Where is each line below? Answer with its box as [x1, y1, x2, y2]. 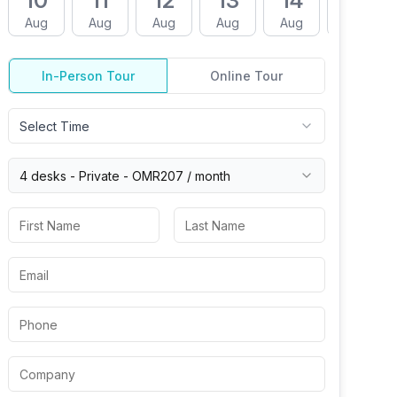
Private [79, 167, 120, 183]
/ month [183, 167, 230, 183]
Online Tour [209, 68, 283, 83]
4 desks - [19, 167, 79, 183]
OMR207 [132, 167, 183, 183]
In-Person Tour [42, 68, 135, 83]
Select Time [19, 118, 90, 134]
